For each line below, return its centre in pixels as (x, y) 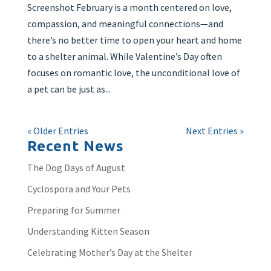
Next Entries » (215, 131)
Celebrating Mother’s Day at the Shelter (109, 252)
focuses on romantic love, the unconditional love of (133, 73)
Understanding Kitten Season (88, 231)
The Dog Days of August (76, 168)
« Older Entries (57, 131)
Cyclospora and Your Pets (79, 189)
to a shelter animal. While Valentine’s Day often (124, 56)
